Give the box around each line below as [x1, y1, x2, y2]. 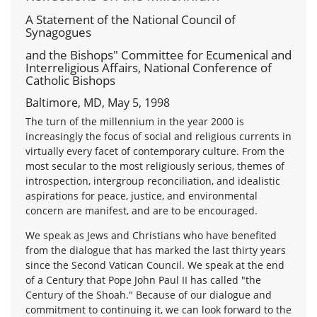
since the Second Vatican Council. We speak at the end [25, 258, 284, 272]
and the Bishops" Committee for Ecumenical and [25, 46, 292, 63]
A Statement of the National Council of [25, 11, 236, 28]
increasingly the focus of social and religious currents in [25, 129, 292, 143]
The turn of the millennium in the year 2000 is [25, 114, 244, 128]
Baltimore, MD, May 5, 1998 [25, 94, 170, 110]
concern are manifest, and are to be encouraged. [25, 203, 258, 217]
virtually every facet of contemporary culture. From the [25, 144, 284, 158]
